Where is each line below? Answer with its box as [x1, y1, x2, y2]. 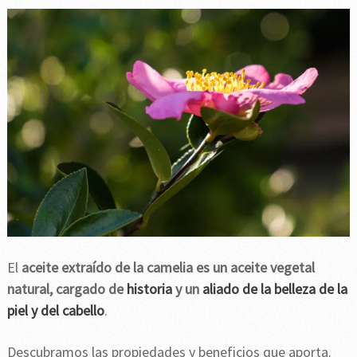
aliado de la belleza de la [202, 280, 347, 299]
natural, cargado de [6, 280, 127, 299]
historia [126, 280, 172, 299]
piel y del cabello [6, 301, 104, 320]
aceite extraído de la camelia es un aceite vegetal [21, 258, 315, 277]
